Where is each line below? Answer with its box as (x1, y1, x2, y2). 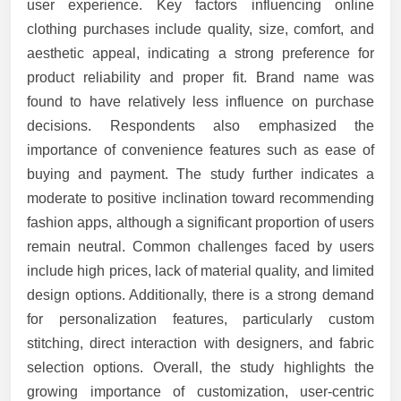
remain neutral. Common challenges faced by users (27, 239, 374, 255)
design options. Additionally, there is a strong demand (27, 287, 374, 303)
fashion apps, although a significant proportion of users (27, 215, 374, 231)
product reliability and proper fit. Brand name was (27, 70, 374, 86)
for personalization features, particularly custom (27, 311, 374, 328)
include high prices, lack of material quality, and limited (27, 263, 374, 279)
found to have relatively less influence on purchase (27, 94, 374, 110)
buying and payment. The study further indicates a (27, 166, 374, 183)
